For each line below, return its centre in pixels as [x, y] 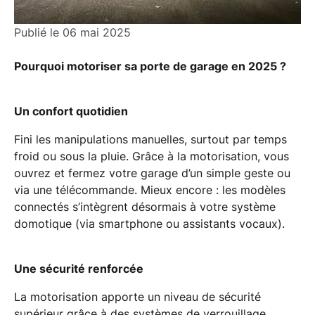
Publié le [38, 32]
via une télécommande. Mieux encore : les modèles [150, 189]
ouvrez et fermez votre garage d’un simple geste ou [152, 173]
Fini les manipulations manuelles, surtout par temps [150, 139]
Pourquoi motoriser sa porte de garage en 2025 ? [150, 66]
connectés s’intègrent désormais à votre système [145, 206]
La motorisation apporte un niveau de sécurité [137, 296]
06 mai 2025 [97, 32]
